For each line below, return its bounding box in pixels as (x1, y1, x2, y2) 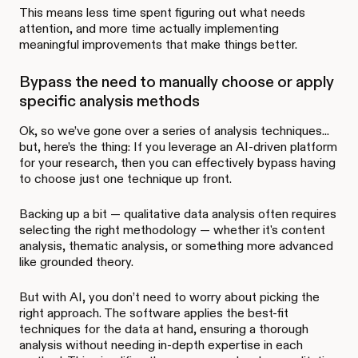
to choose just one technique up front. (19, 171, 232, 187)
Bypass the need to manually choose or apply (19, 72, 334, 92)
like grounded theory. (19, 254, 133, 270)
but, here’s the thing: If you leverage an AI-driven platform (19, 139, 337, 155)
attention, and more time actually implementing (19, 21, 279, 37)
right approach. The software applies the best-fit (19, 305, 288, 321)
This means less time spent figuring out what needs (19, 5, 305, 21)
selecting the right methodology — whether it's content (19, 222, 325, 238)
